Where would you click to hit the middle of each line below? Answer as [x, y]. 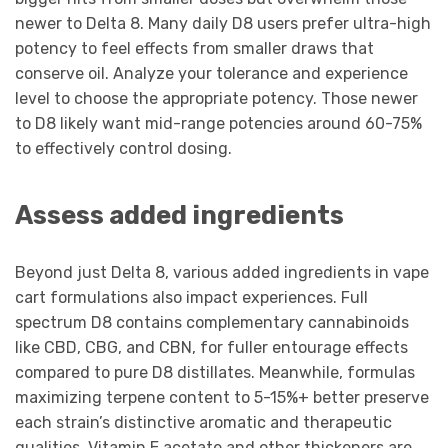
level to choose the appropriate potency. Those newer [216, 98]
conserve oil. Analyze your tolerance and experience [211, 73]
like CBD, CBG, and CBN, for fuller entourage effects [211, 348]
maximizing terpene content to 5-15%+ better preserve [222, 398]
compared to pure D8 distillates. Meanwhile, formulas [215, 373]
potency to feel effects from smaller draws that [194, 48]
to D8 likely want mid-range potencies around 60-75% [218, 123]
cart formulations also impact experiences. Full [191, 298]
